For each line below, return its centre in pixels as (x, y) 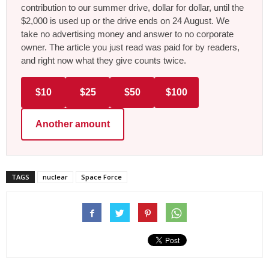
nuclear (55, 177)
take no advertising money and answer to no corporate (127, 34)
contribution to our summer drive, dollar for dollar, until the (132, 8)
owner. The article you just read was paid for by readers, (130, 47)
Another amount (73, 124)
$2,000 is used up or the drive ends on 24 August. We (125, 21)
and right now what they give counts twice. (104, 61)
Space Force (101, 177)
